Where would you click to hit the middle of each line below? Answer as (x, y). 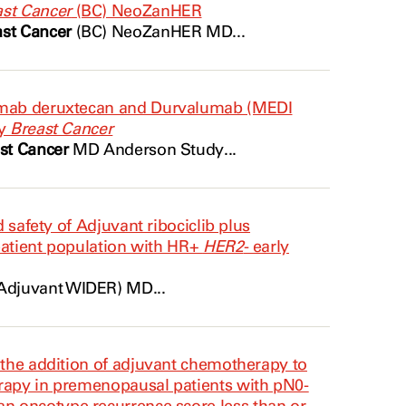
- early (266, 246)
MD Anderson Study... (152, 150)
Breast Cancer (62, 129)
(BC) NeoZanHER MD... (158, 32)
